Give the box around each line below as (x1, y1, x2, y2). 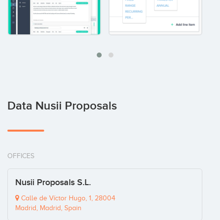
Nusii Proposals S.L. (15, 177, 91, 188)
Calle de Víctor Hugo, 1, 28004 (19, 194, 115, 202)
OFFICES (7, 152, 34, 160)
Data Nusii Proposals (7, 99, 117, 113)
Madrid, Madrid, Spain (15, 204, 82, 212)
